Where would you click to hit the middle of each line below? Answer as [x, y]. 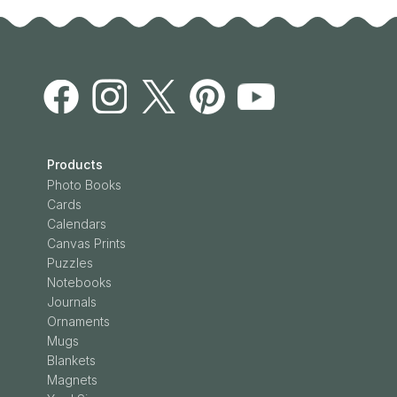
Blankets [71, 360]
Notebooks [79, 282]
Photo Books [84, 185]
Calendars [76, 224]
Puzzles [70, 263]
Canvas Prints [86, 243]
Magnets [72, 380]
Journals [71, 302]
